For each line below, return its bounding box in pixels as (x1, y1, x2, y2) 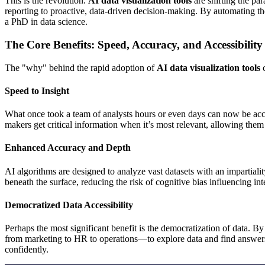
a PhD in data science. (5, 17, 88, 27)
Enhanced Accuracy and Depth (5, 143, 131, 153)
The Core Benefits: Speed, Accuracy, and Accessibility (5, 38, 263, 51)
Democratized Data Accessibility (5, 200, 133, 211)
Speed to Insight (5, 85, 69, 96)
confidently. (5, 244, 49, 255)
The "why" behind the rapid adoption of (5, 62, 157, 73)
